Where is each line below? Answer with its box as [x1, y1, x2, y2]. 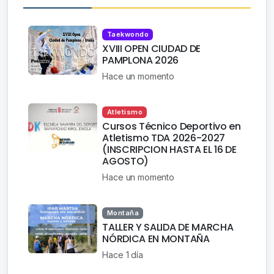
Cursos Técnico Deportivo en [102, 119, 241, 134]
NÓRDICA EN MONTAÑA [102, 232, 210, 246]
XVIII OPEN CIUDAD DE [102, 42, 201, 56]
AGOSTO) [102, 154, 149, 169]
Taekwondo [106, 30, 149, 39]
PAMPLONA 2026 [102, 53, 179, 68]
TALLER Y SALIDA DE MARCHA [102, 220, 234, 235]
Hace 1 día [102, 250, 143, 261]
